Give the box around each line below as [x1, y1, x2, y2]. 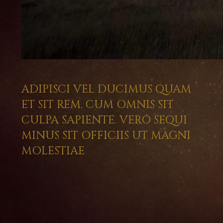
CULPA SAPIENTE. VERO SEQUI [21, 112, 187, 128]
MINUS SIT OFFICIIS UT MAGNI [21, 128, 191, 143]
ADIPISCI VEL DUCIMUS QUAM [21, 82, 191, 97]
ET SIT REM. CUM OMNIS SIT [21, 97, 174, 112]
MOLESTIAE [21, 143, 85, 159]
